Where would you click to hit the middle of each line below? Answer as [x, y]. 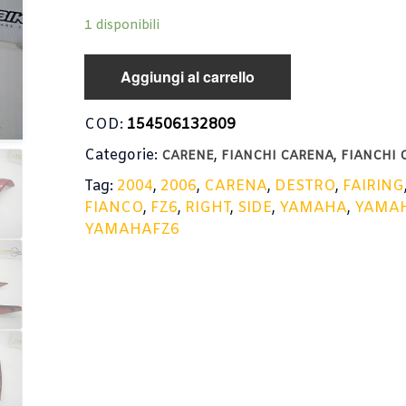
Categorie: [123, 155]
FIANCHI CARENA [278, 156]
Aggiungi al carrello [188, 77]
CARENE [188, 156]
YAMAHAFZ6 [132, 230]
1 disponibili [122, 25]
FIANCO [114, 208]
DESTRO [305, 186]
